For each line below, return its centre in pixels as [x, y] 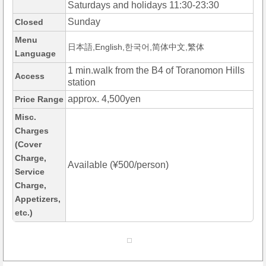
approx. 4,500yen [104, 99]
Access [30, 76]
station [82, 83]
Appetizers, [38, 199]
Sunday [84, 22]
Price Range [39, 99]
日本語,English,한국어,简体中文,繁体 [136, 47]
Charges [32, 131]
